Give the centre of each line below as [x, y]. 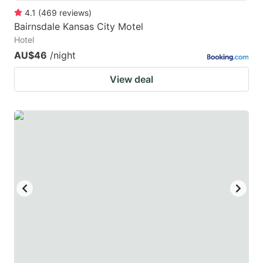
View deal [131, 79]
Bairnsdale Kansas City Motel [79, 26]
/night [63, 55]
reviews [74, 12]
